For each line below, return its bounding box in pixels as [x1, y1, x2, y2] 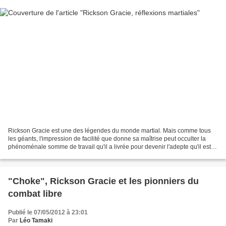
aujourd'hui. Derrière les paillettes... [8, 151, 105, 159]
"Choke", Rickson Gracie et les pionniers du [8, 176, 199, 187]
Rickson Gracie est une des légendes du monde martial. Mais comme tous [8, 127, 211, 135]
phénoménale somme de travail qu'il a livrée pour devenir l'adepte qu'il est [8, 143, 211, 151]
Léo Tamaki [20, 217, 52, 224]
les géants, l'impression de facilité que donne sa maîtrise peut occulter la [8, 135, 206, 143]
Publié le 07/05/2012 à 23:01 [8, 209, 88, 216]
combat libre [8, 189, 62, 199]
